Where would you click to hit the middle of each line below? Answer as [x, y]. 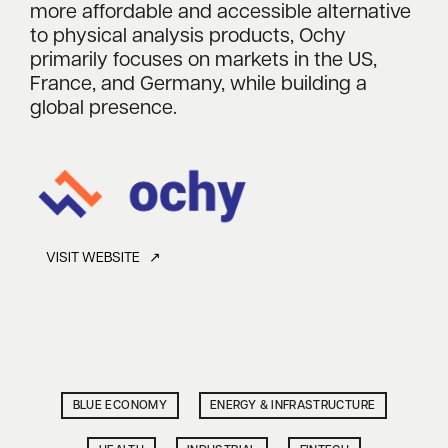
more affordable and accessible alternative [220, 13]
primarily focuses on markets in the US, [203, 61]
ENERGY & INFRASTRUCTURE [293, 405]
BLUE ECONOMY [120, 405]
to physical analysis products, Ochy [188, 37]
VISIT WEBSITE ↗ [103, 258]
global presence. [103, 109]
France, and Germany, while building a [198, 85]
